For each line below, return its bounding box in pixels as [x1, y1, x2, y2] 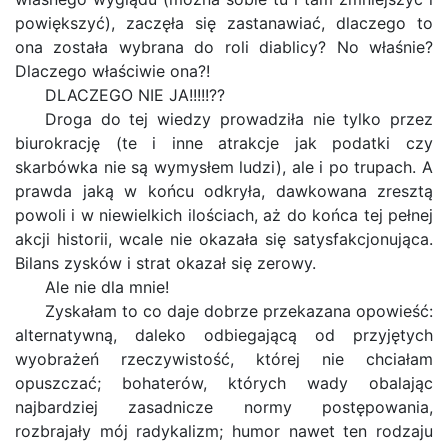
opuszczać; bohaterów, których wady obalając [15, 373, 433, 393]
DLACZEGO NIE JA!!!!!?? [45, 85, 225, 105]
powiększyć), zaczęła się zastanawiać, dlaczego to [15, 13, 433, 33]
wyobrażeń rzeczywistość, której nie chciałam [15, 349, 433, 369]
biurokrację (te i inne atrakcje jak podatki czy [15, 133, 433, 153]
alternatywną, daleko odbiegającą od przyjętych [15, 325, 433, 345]
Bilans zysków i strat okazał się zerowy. [15, 253, 316, 273]
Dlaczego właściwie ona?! [15, 61, 210, 81]
